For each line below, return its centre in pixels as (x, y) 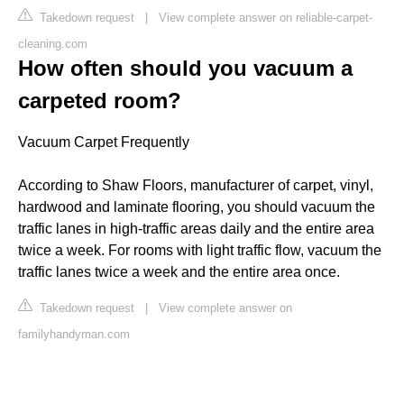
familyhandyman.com (74, 334)
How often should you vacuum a (185, 68)
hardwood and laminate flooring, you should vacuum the (197, 207)
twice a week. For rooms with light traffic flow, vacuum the (200, 250)
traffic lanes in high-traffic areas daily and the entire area (196, 228)
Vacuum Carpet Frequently (104, 142)
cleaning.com (53, 43)
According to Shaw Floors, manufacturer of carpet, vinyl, (196, 185)
